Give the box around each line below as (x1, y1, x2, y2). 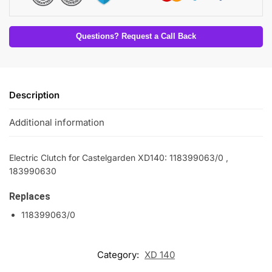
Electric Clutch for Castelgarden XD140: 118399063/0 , (9, 152, 228, 163)
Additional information (9, 117, 104, 129)
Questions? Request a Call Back (76, 32, 196, 41)
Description (9, 89, 59, 101)
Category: (97, 248, 141, 260)
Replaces (9, 190, 50, 202)
